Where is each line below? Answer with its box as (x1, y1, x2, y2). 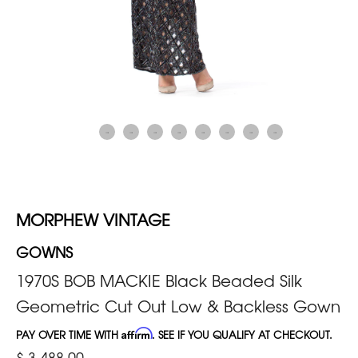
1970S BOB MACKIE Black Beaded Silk (16, 268, 302, 292)
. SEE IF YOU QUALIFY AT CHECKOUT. (152, 326, 332, 342)
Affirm (121, 326, 152, 340)
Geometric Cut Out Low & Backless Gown (16, 293, 340, 317)
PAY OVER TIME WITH (16, 326, 121, 342)
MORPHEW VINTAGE (16, 207, 170, 231)
